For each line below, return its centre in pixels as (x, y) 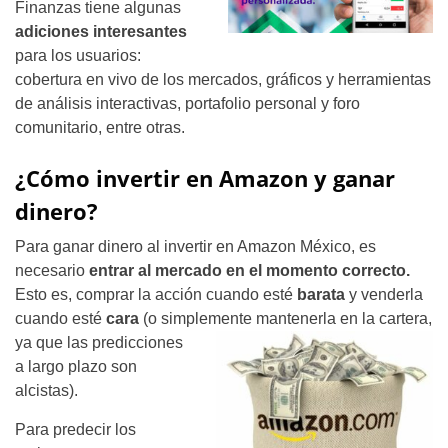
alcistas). (46, 391)
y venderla (384, 295)
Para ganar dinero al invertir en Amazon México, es (195, 247)
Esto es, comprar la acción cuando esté (156, 295)
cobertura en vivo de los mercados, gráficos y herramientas (223, 80)
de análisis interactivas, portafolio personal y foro (187, 104)
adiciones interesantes (101, 32)
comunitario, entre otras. (100, 128)
